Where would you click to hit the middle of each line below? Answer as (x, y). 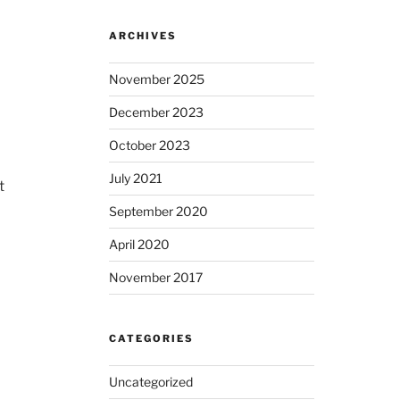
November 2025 (156, 79)
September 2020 (158, 211)
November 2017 (155, 277)
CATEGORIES (151, 338)
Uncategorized (150, 381)
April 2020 (139, 244)
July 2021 (135, 178)
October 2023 (149, 145)
